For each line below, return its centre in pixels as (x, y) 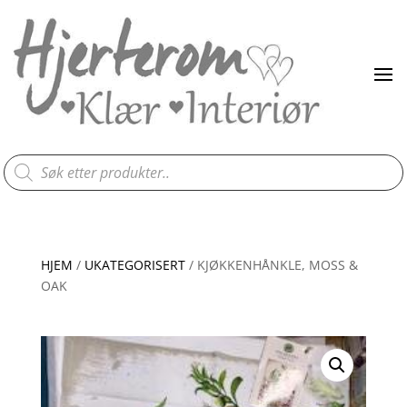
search (24, 173)
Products (30, 160)
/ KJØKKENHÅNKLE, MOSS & (271, 265)
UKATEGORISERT (134, 265)
